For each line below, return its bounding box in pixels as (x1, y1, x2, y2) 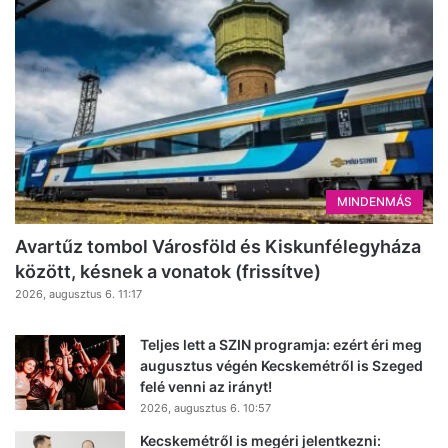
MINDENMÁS (337, 194, 412, 210)
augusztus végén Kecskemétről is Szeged (140, 357, 423, 375)
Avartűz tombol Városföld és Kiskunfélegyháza (15, 236, 421, 258)
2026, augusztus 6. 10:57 (140, 401, 271, 416)
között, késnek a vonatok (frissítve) (15, 261, 321, 283)
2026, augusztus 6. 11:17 (15, 287, 142, 302)
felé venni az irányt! (140, 378, 272, 396)
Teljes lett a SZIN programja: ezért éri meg (140, 336, 422, 354)
